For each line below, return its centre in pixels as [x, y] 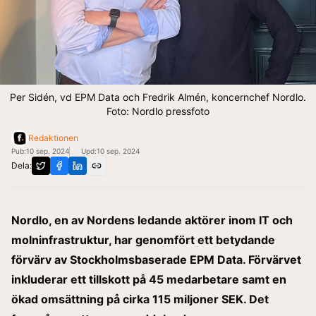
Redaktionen [53, 138]
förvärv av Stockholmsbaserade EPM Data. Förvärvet [156, 259]
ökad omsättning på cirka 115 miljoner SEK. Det [140, 299]
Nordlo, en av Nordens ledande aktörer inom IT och [152, 220]
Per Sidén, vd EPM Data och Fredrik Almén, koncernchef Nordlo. [158, 97]
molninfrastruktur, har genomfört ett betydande [143, 239]
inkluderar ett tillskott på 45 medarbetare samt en [149, 279]
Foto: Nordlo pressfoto [158, 111]
